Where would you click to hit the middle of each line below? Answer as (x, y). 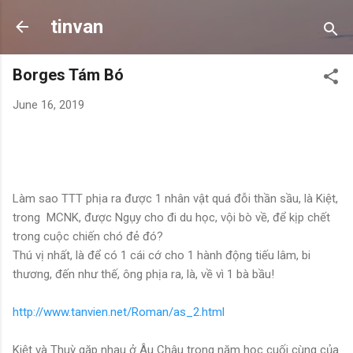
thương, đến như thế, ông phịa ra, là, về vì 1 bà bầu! (143, 274)
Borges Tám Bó (68, 75)
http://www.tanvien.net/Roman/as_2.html (119, 312)
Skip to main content (176, 20)
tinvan (77, 27)
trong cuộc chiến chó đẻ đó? (88, 236)
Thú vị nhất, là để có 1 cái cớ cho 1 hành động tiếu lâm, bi (162, 255)
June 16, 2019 (48, 105)
